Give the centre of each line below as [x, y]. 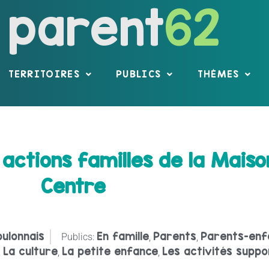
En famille [123, 236]
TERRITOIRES [44, 74]
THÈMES [218, 74]
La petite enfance [110, 251]
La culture [30, 251]
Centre [73, 186]
